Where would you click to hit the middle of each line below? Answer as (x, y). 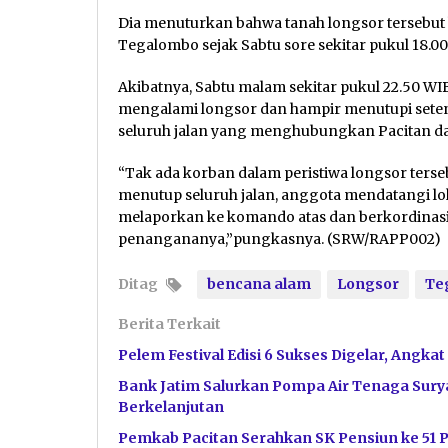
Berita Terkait (169, 323)
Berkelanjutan (171, 406)
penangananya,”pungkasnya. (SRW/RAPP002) (279, 238)
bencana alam (259, 283)
